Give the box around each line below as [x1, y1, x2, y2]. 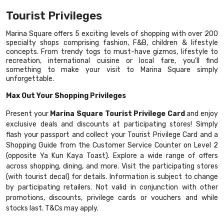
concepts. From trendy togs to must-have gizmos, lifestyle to [6, 47, 218, 56]
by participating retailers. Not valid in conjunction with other [6, 183, 218, 192]
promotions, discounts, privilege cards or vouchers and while [6, 193, 218, 202]
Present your [6, 109, 50, 118]
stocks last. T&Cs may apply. [6, 204, 98, 213]
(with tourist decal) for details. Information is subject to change [6, 172, 218, 181]
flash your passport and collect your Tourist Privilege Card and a [6, 130, 218, 139]
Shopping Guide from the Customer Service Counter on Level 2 [6, 141, 218, 150]
